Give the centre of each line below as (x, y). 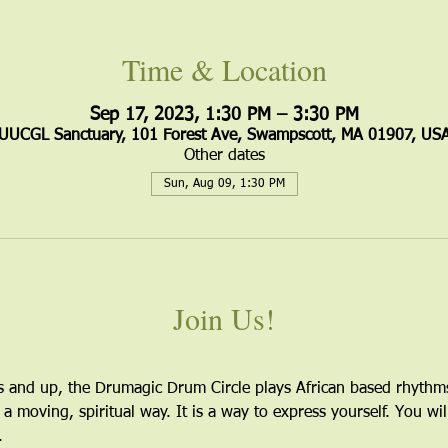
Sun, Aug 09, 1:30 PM (224, 184)
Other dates (224, 156)
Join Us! (224, 318)
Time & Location (224, 69)
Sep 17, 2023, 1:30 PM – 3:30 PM (224, 115)
